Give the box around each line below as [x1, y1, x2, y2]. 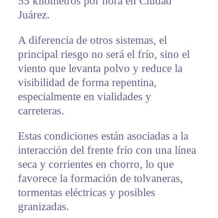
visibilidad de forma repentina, [18, 76, 157, 89]
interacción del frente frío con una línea [18, 144, 196, 157]
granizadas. [18, 200, 69, 213]
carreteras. [18, 105, 64, 117]
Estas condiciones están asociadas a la [18, 130, 188, 143]
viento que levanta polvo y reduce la [18, 62, 182, 75]
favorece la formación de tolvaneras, [18, 172, 183, 185]
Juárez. [18, 9, 50, 21]
